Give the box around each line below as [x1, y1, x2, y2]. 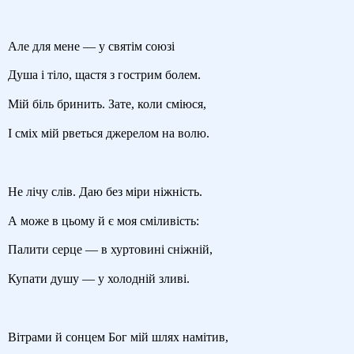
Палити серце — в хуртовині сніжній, [8, 243, 213, 257]
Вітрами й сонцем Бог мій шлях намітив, [8, 330, 228, 344]
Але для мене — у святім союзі [8, 39, 175, 53]
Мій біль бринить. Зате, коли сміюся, [8, 97, 206, 111]
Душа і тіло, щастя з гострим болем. [8, 68, 201, 82]
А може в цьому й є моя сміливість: [8, 213, 199, 228]
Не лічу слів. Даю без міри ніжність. [8, 184, 202, 198]
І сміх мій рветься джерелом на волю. [8, 126, 209, 141]
